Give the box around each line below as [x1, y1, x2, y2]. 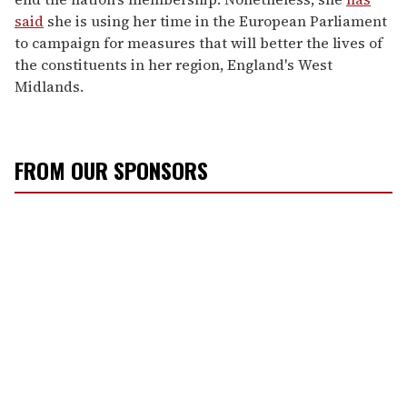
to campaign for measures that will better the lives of [15, 32, 382, 53]
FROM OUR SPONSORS [15, 153, 208, 186]
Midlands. [15, 75, 84, 96]
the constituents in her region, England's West [15, 54, 333, 74]
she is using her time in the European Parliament [44, 10, 387, 31]
